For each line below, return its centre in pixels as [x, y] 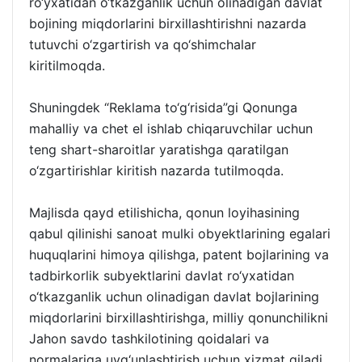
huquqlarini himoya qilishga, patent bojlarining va [179, 254]
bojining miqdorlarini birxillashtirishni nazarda [168, 23]
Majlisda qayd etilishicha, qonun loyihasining [164, 212]
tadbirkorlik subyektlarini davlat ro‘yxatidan [162, 275]
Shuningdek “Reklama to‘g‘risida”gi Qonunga [163, 107]
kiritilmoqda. [67, 65]
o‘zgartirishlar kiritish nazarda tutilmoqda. [156, 170]
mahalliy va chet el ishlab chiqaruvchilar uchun [171, 128]
